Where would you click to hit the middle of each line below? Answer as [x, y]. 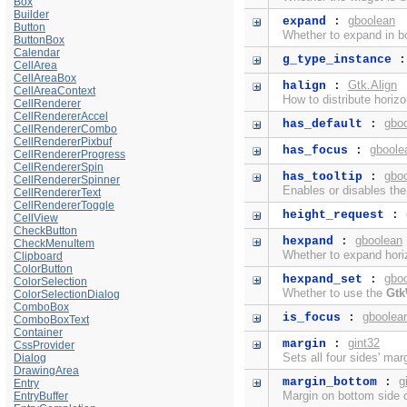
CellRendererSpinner [67, 179]
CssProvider [44, 345]
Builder [31, 14]
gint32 [363, 343]
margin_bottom [329, 382]
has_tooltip [322, 177]
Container [38, 332]
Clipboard [38, 256]
